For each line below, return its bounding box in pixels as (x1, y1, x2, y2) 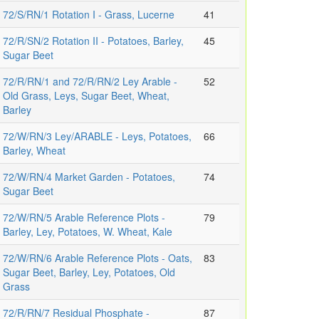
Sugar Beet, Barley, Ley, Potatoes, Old (3, 265, 175, 280)
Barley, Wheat (3, 143, 66, 158)
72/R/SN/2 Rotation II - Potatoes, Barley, (3, 33, 184, 48)
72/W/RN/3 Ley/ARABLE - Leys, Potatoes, (3, 129, 192, 144)
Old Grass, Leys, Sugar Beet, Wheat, (3, 88, 169, 103)
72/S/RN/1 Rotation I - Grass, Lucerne (3, 7, 174, 22)
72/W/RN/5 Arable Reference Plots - (3, 210, 165, 225)
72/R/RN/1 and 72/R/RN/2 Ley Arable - (3, 74, 177, 89)
